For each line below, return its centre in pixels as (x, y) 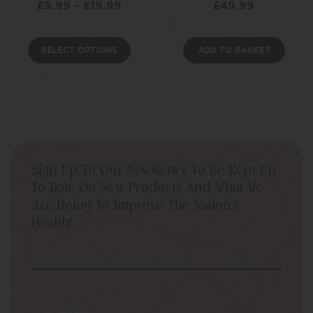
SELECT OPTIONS (79, 50)
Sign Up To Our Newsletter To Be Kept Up (154, 170)
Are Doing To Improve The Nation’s (135, 205)
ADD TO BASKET (234, 50)
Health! (52, 222)
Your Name (61, 255)
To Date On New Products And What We (147, 187)
